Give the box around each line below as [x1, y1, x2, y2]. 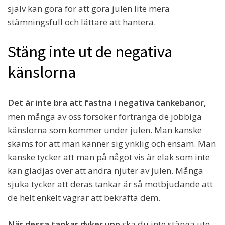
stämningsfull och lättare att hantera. [8, 16, 156, 28]
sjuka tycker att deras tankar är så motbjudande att [8, 178, 213, 190]
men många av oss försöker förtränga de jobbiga [8, 110, 202, 123]
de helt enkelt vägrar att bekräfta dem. [8, 192, 160, 204]
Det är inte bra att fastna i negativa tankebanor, [8, 97, 206, 109]
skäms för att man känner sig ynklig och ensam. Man [8, 138, 216, 150]
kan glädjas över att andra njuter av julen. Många [8, 165, 203, 177]
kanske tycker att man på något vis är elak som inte [8, 151, 210, 163]
